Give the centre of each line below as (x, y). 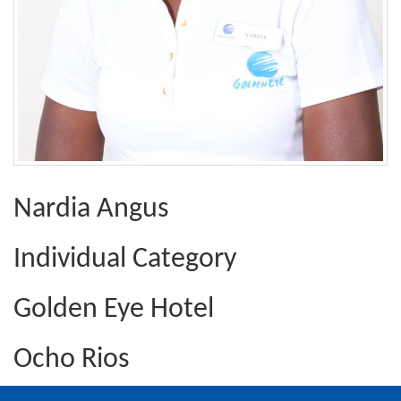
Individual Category (125, 259)
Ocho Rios (72, 359)
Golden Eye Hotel (114, 309)
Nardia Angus (91, 209)
